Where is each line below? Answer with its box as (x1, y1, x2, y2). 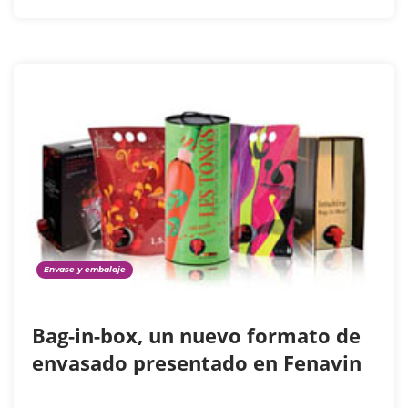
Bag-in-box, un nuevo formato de (32, 321, 361, 349)
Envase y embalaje (44, 263, 126, 274)
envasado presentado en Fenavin (32, 348, 367, 376)
